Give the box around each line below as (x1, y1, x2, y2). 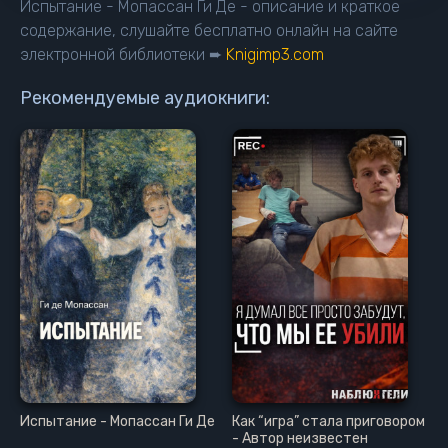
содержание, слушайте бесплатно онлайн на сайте (20, 21, 398, 40)
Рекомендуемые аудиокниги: (20, 87, 270, 109)
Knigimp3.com (226, 45, 324, 64)
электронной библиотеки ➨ (20, 45, 226, 64)
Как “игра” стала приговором (232, 413, 426, 431)
